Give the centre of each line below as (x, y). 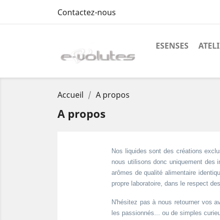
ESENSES (172, 46)
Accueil (70, 95)
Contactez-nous (87, 12)
